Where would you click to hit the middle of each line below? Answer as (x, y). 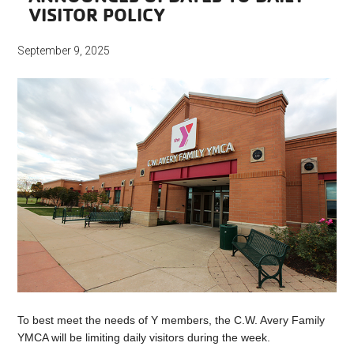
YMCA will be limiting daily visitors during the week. (144, 337)
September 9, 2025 (64, 51)
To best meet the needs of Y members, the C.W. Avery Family (171, 320)
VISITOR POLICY (97, 15)
